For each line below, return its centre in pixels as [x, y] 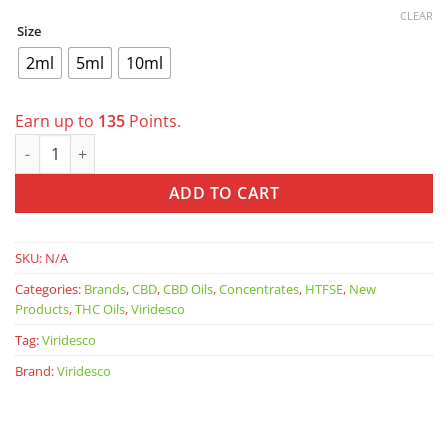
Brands [105, 289]
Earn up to [56, 121]
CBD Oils [188, 289]
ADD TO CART [224, 193]
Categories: [49, 289]
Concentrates [259, 289]
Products [42, 309]
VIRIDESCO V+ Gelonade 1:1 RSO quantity [154, 145]
